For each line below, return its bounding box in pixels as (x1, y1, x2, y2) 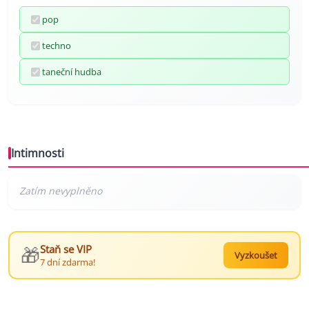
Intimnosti (11, 146, 64, 161)
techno (42, 39, 71, 52)
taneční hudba (42, 66, 101, 79)
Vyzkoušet (235, 249, 277, 262)
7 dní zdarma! (40, 256, 95, 269)
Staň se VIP (40, 242, 92, 257)
